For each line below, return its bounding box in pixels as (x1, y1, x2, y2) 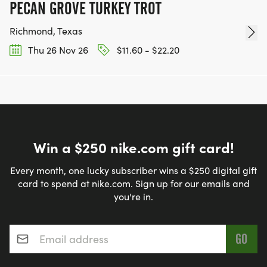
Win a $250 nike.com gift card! (33, 137, 234, 157)
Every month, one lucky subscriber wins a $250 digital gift (10, 164, 257, 176)
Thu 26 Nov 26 (26, 43, 88, 56)
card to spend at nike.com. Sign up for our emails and (17, 177, 250, 190)
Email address (9, 216, 79, 231)
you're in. (114, 190, 153, 203)
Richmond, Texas (10, 24, 82, 37)
